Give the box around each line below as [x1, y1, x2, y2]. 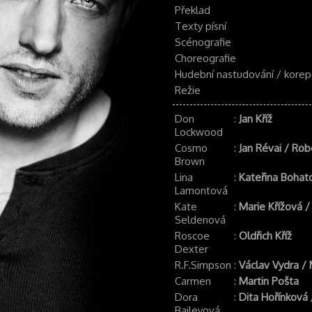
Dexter [175, 242, 208, 256]
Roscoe [175, 229, 210, 242]
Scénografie [175, 36, 231, 49]
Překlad [175, 3, 210, 17]
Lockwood [175, 125, 223, 139]
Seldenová [175, 213, 226, 226]
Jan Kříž [239, 112, 272, 125]
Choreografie [175, 52, 236, 65]
